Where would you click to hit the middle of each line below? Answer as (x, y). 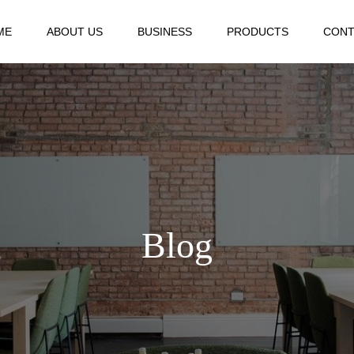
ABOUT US (74, 32)
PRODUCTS (257, 32)
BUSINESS (164, 32)
